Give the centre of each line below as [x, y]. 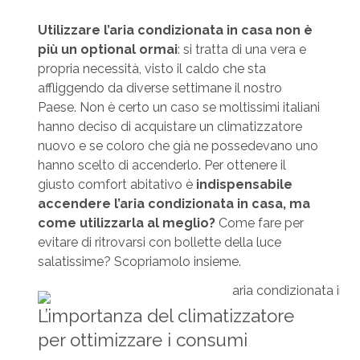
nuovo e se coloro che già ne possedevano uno [178, 145]
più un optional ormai [107, 49]
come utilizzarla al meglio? [126, 223]
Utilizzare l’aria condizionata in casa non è [175, 30]
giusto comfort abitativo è [117, 184]
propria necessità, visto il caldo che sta [151, 68]
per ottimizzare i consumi [142, 340]
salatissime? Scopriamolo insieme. [139, 261]
